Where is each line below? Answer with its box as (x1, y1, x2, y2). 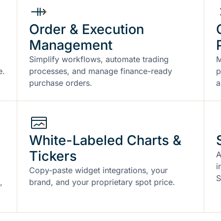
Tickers (29, 147, 77, 164)
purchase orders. (29, 77, 92, 88)
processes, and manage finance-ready (29, 66, 172, 76)
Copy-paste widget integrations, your (29, 165, 168, 175)
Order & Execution (29, 21, 144, 37)
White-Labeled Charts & (29, 132, 182, 148)
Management (29, 37, 112, 53)
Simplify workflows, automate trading (29, 54, 169, 64)
